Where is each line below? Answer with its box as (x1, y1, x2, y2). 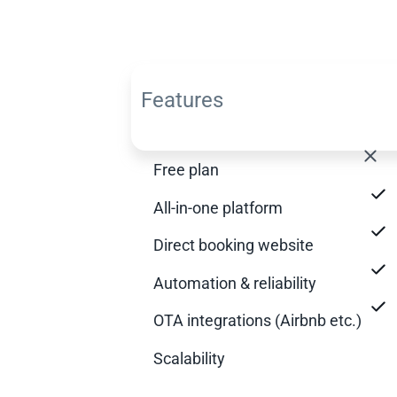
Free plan (153, 160, 219, 180)
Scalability (153, 348, 225, 368)
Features (140, 88, 223, 113)
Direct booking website (153, 236, 314, 255)
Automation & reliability (153, 273, 316, 292)
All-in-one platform (153, 198, 283, 217)
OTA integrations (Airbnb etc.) (153, 311, 362, 331)
